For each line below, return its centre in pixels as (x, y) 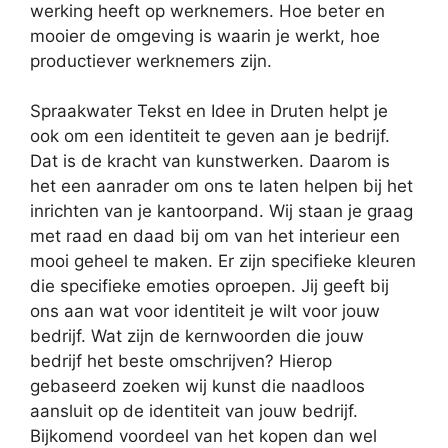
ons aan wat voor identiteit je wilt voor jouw (205, 311)
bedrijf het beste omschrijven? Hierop (181, 361)
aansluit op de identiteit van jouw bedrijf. (194, 411)
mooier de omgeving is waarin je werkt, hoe (205, 35)
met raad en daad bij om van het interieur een (215, 236)
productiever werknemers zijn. (151, 60)
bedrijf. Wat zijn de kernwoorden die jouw (197, 336)
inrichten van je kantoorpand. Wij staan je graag (221, 211)
